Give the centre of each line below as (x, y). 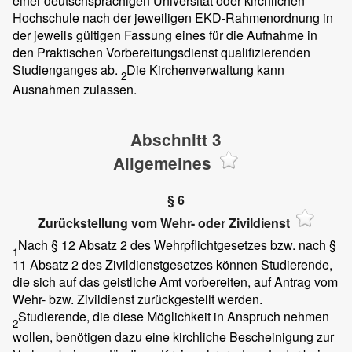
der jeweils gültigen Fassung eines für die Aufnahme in (165, 35)
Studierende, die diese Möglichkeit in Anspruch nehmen (174, 317)
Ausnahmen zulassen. (75, 89)
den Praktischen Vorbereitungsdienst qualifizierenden (161, 52)
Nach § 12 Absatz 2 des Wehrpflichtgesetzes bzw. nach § (177, 245)
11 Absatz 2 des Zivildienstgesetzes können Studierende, (172, 265)
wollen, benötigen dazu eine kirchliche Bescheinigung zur (173, 336)
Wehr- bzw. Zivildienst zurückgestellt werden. (137, 299)
